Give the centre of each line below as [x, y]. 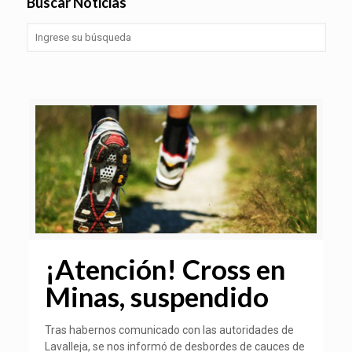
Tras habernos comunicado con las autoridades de [170, 330]
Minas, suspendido [157, 297]
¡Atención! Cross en [165, 269]
